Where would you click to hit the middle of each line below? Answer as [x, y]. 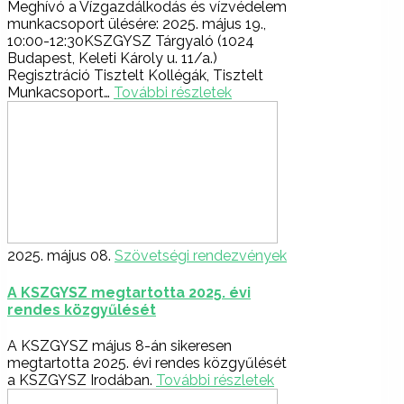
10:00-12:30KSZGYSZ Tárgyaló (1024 [131, 41]
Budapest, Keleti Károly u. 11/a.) [112, 59]
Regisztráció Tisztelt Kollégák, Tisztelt [135, 76]
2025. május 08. [59, 256]
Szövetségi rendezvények [201, 256]
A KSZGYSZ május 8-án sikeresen [119, 346]
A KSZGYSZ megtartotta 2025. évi [129, 292]
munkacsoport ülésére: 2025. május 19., [137, 24]
